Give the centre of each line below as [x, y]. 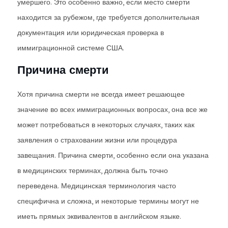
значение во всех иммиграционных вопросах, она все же [112, 109]
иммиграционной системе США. [71, 48]
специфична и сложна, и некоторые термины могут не [108, 201]
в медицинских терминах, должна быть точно [93, 170]
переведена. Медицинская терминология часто [97, 186]
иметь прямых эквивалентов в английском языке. [99, 216]
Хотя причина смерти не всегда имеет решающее [101, 94]
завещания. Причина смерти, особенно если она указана [113, 155]
